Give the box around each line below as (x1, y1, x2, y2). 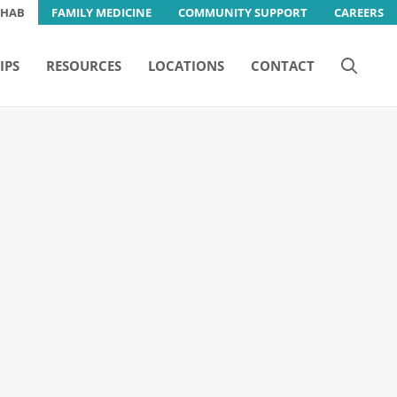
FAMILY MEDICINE (51, 4, 152, 20)
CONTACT (251, 57, 315, 74)
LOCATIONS (148, 57, 224, 74)
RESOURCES (46, 57, 121, 74)
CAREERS (334, 4, 384, 20)
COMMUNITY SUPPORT (178, 4, 307, 20)
